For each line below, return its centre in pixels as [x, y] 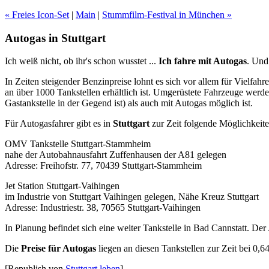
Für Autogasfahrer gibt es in [59, 124]
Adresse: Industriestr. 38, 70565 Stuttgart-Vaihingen [103, 208]
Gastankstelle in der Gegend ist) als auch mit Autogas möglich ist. [129, 103]
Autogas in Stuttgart [55, 38]
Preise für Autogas [59, 249]
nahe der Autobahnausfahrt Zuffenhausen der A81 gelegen [116, 155]
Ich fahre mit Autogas [203, 61]
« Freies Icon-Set [37, 15]
